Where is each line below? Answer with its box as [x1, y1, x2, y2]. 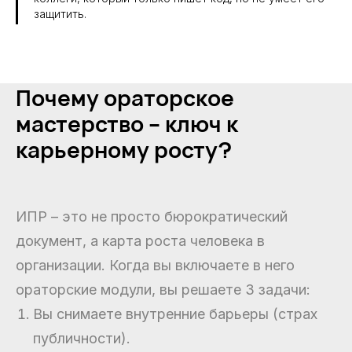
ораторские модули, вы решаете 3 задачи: [16, 281, 310, 299]
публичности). [33, 330, 130, 347]
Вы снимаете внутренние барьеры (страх [33, 306, 317, 323]
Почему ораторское [16, 82, 234, 113]
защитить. [34, 7, 86, 21]
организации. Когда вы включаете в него [16, 257, 295, 274]
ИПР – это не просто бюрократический [16, 208, 288, 225]
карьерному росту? [16, 134, 232, 165]
